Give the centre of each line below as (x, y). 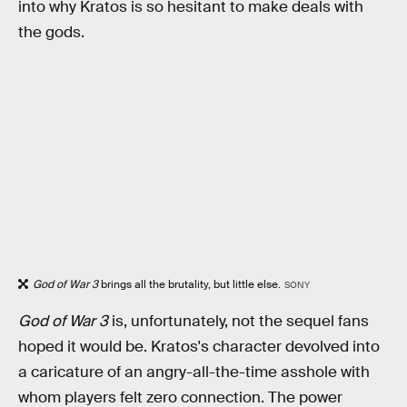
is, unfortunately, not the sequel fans (238, 322)
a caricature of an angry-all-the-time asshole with (194, 372)
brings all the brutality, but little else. (189, 284)
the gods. (51, 33)
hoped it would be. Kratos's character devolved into (199, 347)
